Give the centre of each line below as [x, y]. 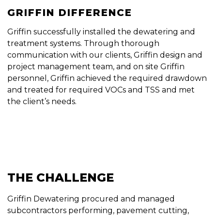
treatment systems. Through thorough [83, 43]
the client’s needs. [42, 101]
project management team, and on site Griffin [96, 66]
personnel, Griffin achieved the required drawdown [107, 78]
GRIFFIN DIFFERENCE [70, 12]
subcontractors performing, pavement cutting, [98, 210]
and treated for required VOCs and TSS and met [101, 90]
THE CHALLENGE [61, 177]
